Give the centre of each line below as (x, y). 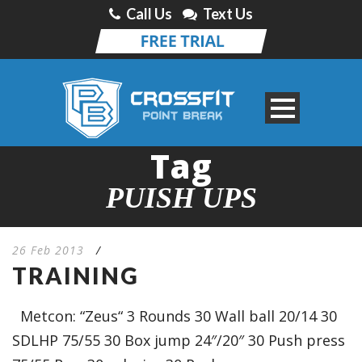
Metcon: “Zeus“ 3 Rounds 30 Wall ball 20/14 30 (175, 316)
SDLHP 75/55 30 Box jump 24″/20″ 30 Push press (179, 340)
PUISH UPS (181, 198)
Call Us (149, 14)
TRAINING (76, 276)
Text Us (228, 14)
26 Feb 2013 (48, 250)
